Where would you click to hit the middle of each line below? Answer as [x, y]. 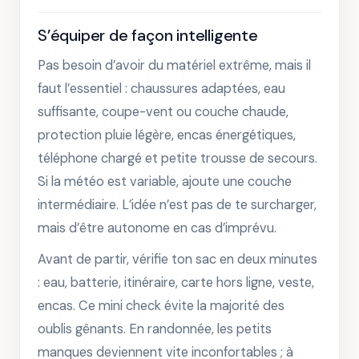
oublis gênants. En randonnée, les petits [155, 329]
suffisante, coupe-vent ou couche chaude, [163, 112]
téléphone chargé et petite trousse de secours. [177, 158]
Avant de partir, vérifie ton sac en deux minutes [177, 259]
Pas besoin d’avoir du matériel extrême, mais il [174, 65]
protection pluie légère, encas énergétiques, [167, 135]
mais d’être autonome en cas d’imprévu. [157, 228]
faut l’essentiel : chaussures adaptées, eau [161, 89]
